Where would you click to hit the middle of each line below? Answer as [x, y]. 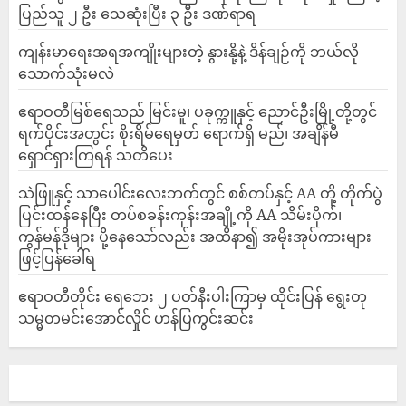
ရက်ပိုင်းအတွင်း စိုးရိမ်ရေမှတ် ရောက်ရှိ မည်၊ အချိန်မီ [179, 133]
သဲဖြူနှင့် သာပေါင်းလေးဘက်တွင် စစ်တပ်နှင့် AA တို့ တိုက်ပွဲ [200, 193]
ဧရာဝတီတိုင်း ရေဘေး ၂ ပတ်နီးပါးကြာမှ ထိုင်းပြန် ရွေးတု [193, 296]
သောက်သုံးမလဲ [66, 73]
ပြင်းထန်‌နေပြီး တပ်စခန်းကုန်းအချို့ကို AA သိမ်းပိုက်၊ [180, 215]
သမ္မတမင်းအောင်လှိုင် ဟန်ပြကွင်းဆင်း [136, 318]
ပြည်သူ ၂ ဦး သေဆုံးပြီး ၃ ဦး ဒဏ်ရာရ [137, 14]
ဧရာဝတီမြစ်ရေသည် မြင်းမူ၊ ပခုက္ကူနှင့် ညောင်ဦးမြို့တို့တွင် [198, 111]
